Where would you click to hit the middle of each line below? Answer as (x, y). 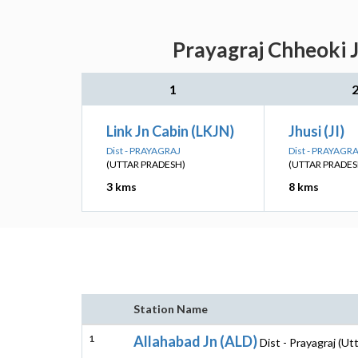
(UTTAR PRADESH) (146, 164)
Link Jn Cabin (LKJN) (170, 131)
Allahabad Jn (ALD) (195, 341)
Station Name (171, 309)
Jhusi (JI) (316, 131)
